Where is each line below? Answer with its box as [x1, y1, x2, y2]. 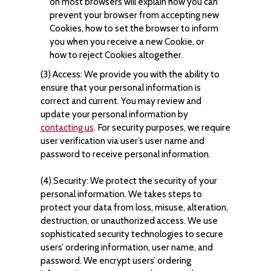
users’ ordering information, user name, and [40, 241, 213, 253]
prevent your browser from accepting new [49, 9, 219, 21]
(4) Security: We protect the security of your [40, 175, 217, 186]
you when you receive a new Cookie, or [49, 36, 204, 47]
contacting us [40, 122, 94, 133]
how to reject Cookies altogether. [49, 49, 183, 60]
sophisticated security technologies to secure [40, 228, 223, 240]
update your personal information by [40, 108, 188, 120]
